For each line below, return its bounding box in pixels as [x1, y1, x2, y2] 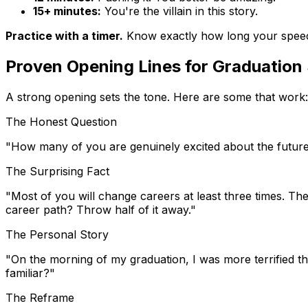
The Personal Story [5, 228, 109, 241]
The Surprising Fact [5, 164, 109, 178]
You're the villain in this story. [101, 4, 258, 19]
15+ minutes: [33, 4, 101, 19]
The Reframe [5, 291, 74, 305]
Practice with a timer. [5, 29, 123, 43]
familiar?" [5, 266, 55, 280]
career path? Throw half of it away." [5, 203, 196, 217]
